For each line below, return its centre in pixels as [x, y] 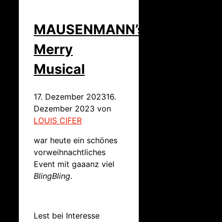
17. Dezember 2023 [70, 96]
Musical [59, 69]
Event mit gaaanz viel [74, 164]
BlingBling [52, 176]
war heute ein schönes [76, 140]
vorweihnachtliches [70, 152]
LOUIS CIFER [58, 120]
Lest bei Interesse [67, 215]
